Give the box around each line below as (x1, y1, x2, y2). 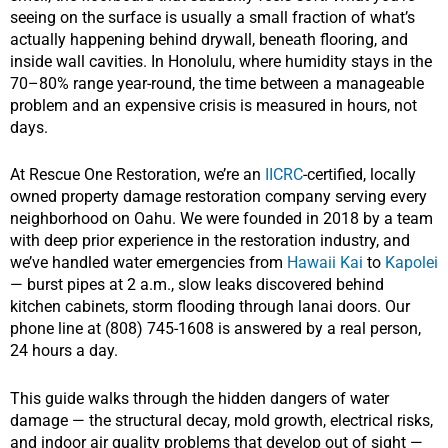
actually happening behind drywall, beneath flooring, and (10, 29, 408, 49)
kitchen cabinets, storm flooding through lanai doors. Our (10, 297, 410, 317)
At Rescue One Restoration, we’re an (10, 165, 265, 185)
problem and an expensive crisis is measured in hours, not (10, 95, 417, 115)
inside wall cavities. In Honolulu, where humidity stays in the (10, 51, 432, 71)
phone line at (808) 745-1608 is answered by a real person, (10, 319, 421, 339)
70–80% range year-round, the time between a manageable (10, 73, 424, 93)
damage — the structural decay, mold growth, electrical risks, (10, 410, 433, 430)
